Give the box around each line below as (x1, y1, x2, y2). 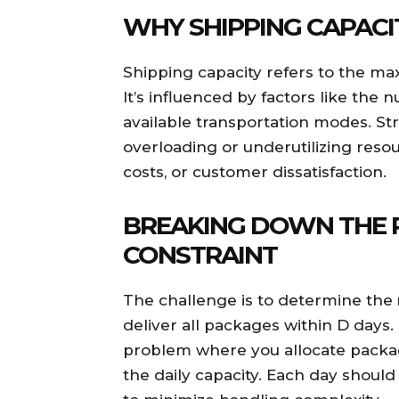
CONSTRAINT (123, 240, 277, 271)
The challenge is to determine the (123, 291, 397, 310)
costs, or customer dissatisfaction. (123, 163, 387, 182)
